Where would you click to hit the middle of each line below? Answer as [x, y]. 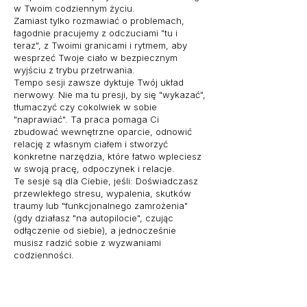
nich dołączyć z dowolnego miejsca [105, 290]
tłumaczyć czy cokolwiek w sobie [85, 107]
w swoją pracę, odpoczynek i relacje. [94, 169]
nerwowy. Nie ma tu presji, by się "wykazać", [110, 95]
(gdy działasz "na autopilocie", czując [94, 218]
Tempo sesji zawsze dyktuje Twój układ [99, 83]
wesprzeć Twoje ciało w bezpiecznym [96, 58]
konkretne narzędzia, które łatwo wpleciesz [108, 157]
